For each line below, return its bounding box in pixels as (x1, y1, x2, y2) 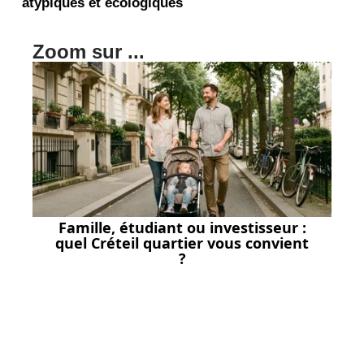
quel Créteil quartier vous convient (55, 233, 309, 253)
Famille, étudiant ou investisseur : (58, 218, 306, 238)
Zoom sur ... (32, 40, 145, 63)
